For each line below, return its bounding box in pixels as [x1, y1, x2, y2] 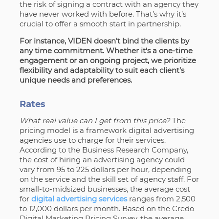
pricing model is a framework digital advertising [19, 125, 194, 135]
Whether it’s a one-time [104, 45, 193, 55]
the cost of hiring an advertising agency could [19, 154, 185, 164]
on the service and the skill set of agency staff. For [19, 174, 199, 184]
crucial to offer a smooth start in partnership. [19, 19, 185, 28]
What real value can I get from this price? [19, 115, 170, 125]
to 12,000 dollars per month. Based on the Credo [19, 203, 194, 213]
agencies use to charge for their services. [19, 135, 166, 145]
